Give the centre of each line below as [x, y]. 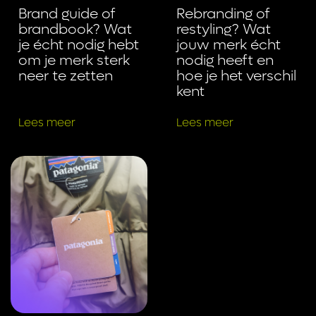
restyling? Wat [224, 29]
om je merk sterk [74, 60]
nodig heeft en [225, 60]
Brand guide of [67, 14]
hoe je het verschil [237, 76]
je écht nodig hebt [79, 45]
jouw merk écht [229, 45]
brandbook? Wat [75, 29]
